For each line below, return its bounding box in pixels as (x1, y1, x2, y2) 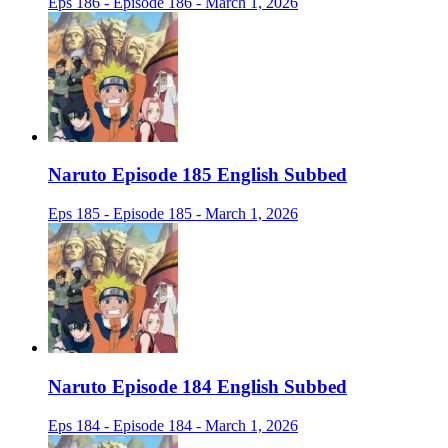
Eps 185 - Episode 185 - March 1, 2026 (48, 205, 298, 223)
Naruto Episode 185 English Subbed (48, 164, 347, 186)
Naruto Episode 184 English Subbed (48, 375, 347, 397)
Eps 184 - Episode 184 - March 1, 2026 (48, 416, 298, 434)
